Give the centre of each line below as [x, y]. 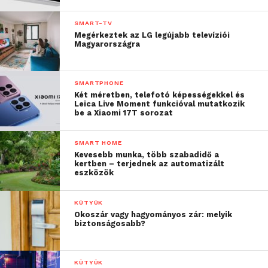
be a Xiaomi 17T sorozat [124, 113]
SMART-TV [93, 23]
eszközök [94, 173]
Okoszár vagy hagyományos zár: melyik [153, 215]
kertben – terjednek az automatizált [150, 164]
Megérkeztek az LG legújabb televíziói [152, 35]
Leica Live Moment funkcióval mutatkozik [160, 104]
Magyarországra [107, 44]
